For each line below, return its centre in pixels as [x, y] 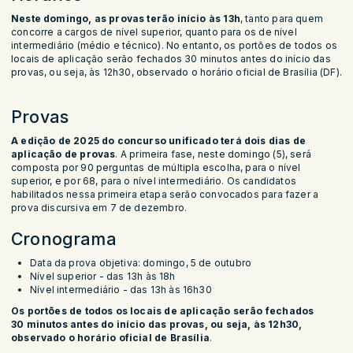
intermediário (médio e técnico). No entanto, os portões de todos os [175, 46]
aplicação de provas [63, 154]
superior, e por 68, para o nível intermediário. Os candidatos [154, 181]
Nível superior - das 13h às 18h [107, 277]
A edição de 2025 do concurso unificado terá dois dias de [159, 141]
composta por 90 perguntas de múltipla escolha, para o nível [156, 168]
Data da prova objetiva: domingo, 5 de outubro [142, 263]
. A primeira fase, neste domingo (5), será [213, 154]
